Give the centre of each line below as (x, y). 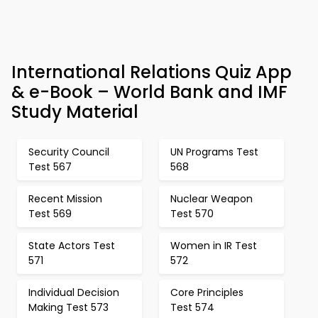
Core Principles (207, 292)
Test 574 (192, 307)
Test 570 (192, 214)
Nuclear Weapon (212, 199)
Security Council (69, 152)
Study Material (75, 112)
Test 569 (50, 214)
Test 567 (50, 167)
